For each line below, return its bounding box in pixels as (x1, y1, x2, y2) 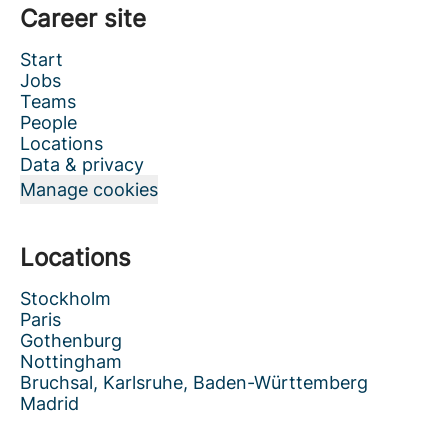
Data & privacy (20, 154, 144, 175)
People (20, 112, 77, 133)
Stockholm (20, 288, 111, 309)
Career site (20, 4, 146, 33)
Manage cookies (20, 179, 158, 200)
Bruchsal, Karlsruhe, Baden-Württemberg (20, 372, 368, 393)
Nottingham (20, 351, 122, 372)
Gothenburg (20, 330, 122, 351)
